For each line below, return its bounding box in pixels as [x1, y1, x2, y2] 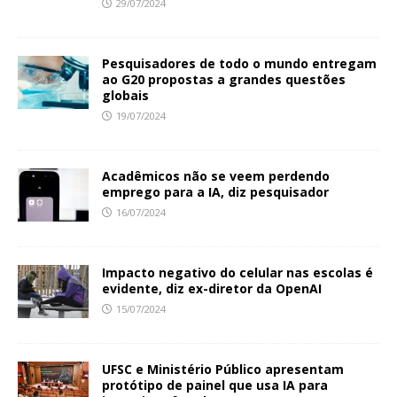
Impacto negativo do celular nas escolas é [102, 264, 373, 282]
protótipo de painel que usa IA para [102, 377, 328, 394]
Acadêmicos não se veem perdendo [102, 167, 330, 185]
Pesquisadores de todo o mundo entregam [102, 55, 377, 73]
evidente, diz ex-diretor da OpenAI [102, 280, 322, 298]
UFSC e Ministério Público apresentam [102, 361, 344, 378]
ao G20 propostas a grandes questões [102, 71, 346, 89]
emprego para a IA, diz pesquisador [102, 183, 329, 201]
